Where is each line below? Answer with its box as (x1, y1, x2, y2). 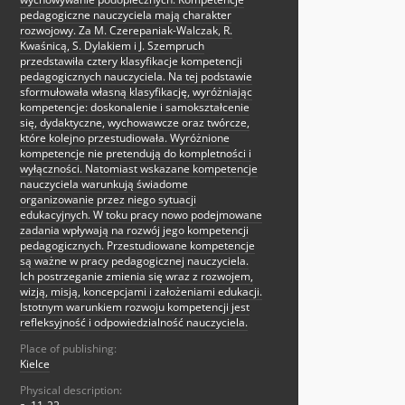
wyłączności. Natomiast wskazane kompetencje (20, 161, 258, 177)
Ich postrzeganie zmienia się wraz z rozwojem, (20, 268, 253, 285)
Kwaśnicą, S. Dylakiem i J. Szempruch (20, 38, 204, 54)
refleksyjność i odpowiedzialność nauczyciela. (20, 315, 248, 331)
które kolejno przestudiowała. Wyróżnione (20, 130, 230, 146)
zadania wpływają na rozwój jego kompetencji (20, 222, 249, 239)
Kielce (20, 356, 50, 372)
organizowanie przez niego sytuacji (20, 192, 196, 208)
